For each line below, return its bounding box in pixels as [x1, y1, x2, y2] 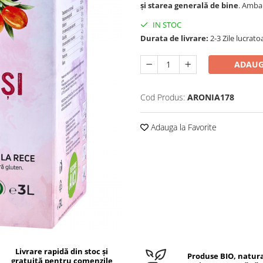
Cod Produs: [140, 92, 185, 103]
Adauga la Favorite [149, 122, 217, 133]
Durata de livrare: [140, 33, 208, 43]
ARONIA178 [187, 92, 234, 103]
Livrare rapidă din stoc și [15, 246, 109, 257]
